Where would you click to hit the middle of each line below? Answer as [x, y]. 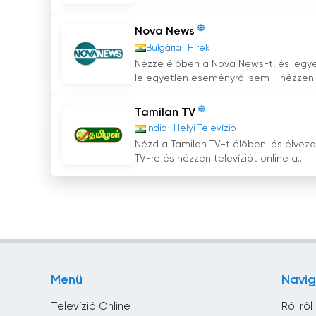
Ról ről [297, 307]
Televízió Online [91, 307]
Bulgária [164, 48]
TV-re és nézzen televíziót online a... [219, 159]
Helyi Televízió [205, 129]
